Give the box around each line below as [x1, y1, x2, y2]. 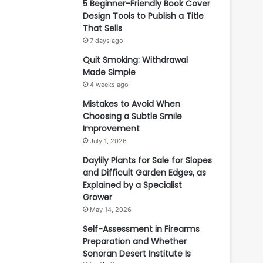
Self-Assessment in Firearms [83, 223, 200, 235]
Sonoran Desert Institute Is [83, 248, 191, 259]
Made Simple [83, 66, 136, 78]
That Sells [83, 22, 122, 34]
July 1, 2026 [90, 137, 127, 145]
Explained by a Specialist [83, 179, 182, 191]
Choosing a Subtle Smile [83, 110, 182, 122]
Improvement [83, 123, 140, 134]
